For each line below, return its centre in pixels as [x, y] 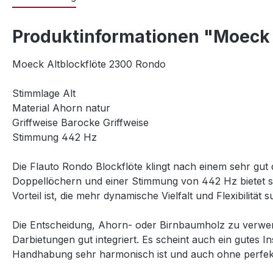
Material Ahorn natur [61, 108]
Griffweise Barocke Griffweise [80, 122]
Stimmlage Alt [44, 93]
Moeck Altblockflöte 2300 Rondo [89, 64]
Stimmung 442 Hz [55, 137]
